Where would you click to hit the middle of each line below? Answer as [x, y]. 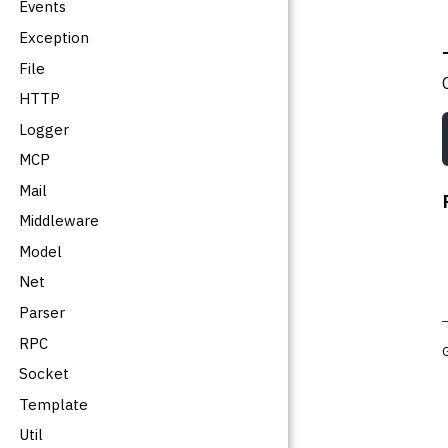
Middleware [59, 221]
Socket [44, 374]
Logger [44, 129]
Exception [54, 38]
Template [54, 404]
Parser [42, 312]
